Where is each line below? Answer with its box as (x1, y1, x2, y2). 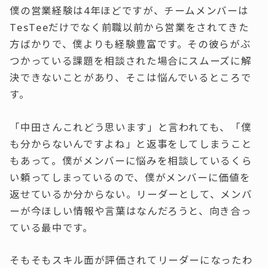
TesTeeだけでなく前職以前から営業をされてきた (10, 20, 249, 35)
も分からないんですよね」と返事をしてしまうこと (10, 136, 252, 151)
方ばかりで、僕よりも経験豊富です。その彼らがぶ (10, 37, 251, 51)
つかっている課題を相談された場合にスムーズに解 (10, 54, 252, 68)
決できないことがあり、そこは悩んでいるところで (10, 71, 252, 85)
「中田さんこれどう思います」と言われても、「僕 (10, 120, 252, 134)
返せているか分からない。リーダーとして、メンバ (10, 187, 252, 201)
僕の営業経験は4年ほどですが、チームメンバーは (10, 4, 249, 18)
